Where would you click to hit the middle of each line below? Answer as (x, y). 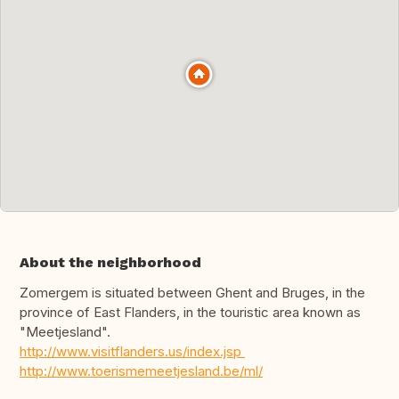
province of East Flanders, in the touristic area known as (190, 313)
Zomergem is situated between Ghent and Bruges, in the (192, 293)
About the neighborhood (110, 263)
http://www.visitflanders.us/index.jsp (132, 352)
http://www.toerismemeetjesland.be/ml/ (141, 371)
